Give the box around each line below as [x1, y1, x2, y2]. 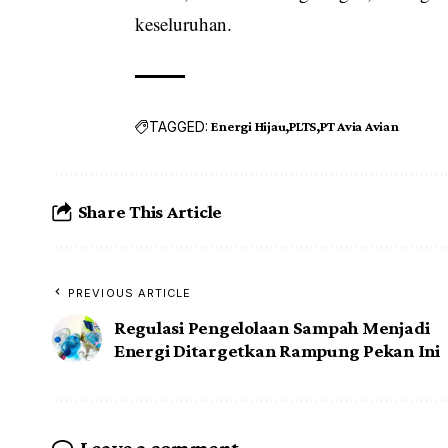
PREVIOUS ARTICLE [68, 286, 192, 301]
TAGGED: [149, 117, 209, 135]
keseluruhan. [135, 11, 233, 37]
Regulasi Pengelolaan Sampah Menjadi [114, 317, 431, 339]
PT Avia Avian [319, 118, 399, 135]
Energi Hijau [211, 118, 286, 135]
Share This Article [77, 200, 223, 222]
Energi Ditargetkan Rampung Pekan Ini [114, 340, 440, 362]
